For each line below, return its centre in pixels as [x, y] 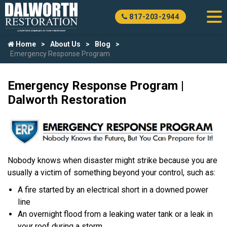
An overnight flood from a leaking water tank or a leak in [115, 214]
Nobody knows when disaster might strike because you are [112, 160]
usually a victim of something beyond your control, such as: [111, 172]
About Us [65, 44]
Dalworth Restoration [67, 100]
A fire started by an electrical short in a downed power [113, 190]
